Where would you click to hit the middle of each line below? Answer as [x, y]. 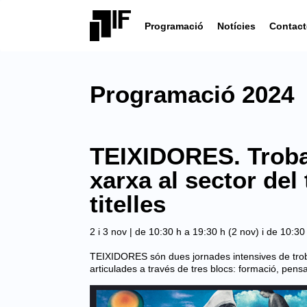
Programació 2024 [192, 94]
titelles [128, 204]
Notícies [236, 26]
